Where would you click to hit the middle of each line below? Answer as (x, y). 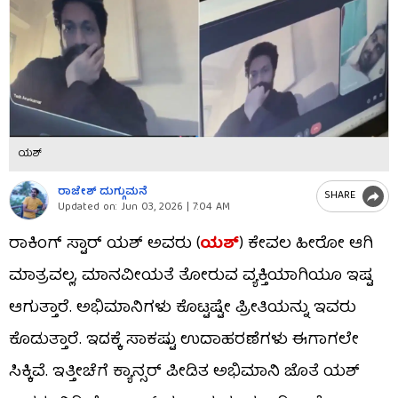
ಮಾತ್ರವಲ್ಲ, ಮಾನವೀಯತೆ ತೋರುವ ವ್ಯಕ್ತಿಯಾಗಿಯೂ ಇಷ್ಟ (191, 276)
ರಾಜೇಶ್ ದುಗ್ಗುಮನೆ (103, 193)
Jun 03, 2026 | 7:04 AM (174, 208)
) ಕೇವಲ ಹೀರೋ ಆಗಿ (306, 244)
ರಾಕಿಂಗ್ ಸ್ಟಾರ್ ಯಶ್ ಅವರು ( (104, 244)
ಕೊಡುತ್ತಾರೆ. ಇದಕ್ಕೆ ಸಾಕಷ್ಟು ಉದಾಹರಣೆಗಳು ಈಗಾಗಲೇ (184, 340)
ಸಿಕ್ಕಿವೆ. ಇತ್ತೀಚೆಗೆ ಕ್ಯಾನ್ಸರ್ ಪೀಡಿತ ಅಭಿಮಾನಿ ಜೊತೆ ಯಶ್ (184, 372)
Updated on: (88, 208)
